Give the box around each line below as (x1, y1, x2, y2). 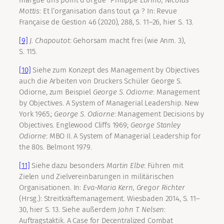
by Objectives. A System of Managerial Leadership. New (19, 98, 199, 108)
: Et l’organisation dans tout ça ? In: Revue (39, 6, 177, 16)
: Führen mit (144, 161, 183, 170)
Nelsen (141, 205, 164, 214)
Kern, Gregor (117, 183, 159, 192)
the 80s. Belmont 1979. (19, 142, 92, 152)
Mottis (19, 6, 40, 16)
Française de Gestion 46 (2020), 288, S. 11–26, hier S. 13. (19, 17, 193, 27)
